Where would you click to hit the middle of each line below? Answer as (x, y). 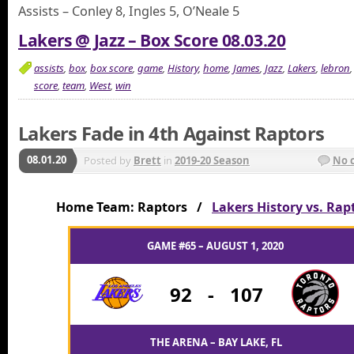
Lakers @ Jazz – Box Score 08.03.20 (152, 40)
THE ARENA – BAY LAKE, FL (217, 343)
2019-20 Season (212, 161)
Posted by (109, 161)
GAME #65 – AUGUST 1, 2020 (216, 246)
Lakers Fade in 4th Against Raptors (171, 134)
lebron (335, 68)
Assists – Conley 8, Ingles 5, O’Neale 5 (129, 11)
